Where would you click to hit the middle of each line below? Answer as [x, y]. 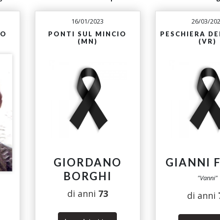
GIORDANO [87, 162]
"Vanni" [208, 178]
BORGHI [87, 176]
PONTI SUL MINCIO [88, 34]
